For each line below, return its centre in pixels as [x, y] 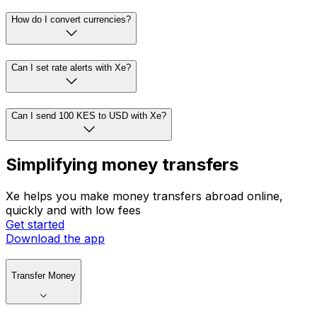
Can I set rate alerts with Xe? [71, 67]
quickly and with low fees [73, 211]
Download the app [55, 239]
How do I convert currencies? [71, 20]
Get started [35, 225]
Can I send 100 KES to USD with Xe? [89, 115]
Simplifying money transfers [122, 165]
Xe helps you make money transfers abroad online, [144, 196]
